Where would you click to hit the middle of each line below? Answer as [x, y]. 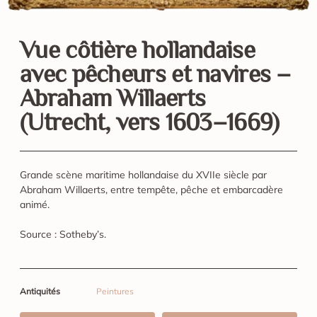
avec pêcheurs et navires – [155, 74]
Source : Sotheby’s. [63, 234]
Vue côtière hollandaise [137, 50]
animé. [35, 204]
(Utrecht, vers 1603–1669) [150, 122]
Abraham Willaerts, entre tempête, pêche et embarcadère [151, 189]
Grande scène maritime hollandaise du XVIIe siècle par [143, 174]
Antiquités [40, 292]
